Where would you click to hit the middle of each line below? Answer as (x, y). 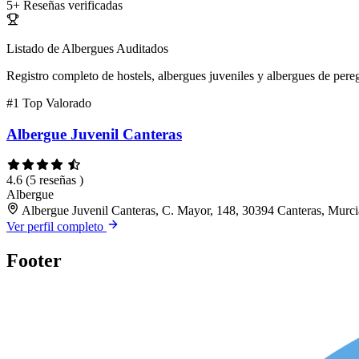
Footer (34, 260)
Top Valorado (57, 103)
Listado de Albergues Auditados (87, 49)
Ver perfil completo (56, 226)
